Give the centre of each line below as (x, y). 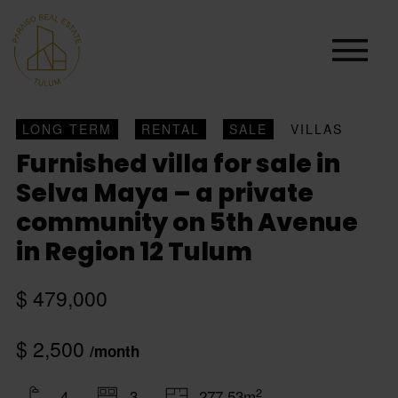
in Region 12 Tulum (134, 252)
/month (115, 351)
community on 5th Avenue (187, 223)
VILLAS (317, 129)
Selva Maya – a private (165, 194)
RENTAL (171, 129)
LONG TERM (67, 129)
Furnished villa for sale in (178, 164)
